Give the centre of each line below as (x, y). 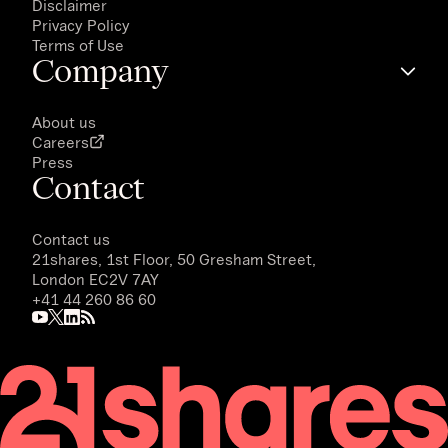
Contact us (71, 238)
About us (64, 121)
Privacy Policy (81, 24)
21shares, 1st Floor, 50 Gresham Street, (174, 258)
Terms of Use (78, 44)
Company (100, 70)
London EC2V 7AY (95, 278)
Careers (60, 141)
